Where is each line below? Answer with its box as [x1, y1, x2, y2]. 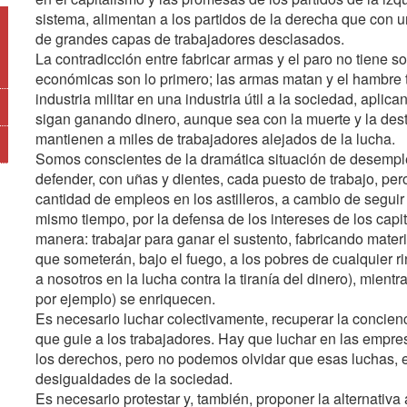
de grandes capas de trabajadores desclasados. [35, 28, 344, 49]
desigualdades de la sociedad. [35, 368, 233, 389]
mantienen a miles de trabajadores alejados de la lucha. [35, 128, 395, 149]
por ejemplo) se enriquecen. [35, 288, 215, 309]
